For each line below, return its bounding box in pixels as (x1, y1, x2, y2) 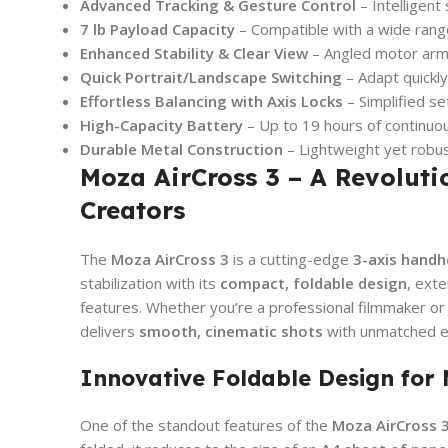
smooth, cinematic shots (139, 320, 323, 341)
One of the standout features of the (80, 414, 332, 435)
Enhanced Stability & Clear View (80, 42, 308, 63)
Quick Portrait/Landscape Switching (80, 66, 342, 87)
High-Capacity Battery (80, 114, 243, 135)
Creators (80, 194, 185, 225)
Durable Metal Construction (80, 138, 283, 159)
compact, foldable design (220, 272, 407, 293)
